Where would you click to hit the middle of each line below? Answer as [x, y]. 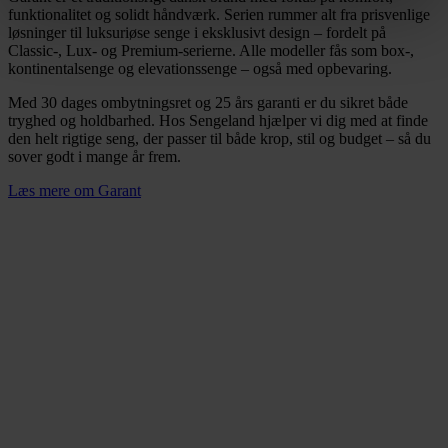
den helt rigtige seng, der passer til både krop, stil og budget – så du [219, 138]
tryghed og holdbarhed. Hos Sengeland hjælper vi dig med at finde [218, 120]
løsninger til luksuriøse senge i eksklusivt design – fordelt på [197, 32]
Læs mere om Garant [74, 190]
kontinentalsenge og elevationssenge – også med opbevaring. [200, 68]
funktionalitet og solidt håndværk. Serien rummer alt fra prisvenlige [219, 14]
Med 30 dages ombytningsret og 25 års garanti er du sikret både [208, 102]
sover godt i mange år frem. [94, 156]
